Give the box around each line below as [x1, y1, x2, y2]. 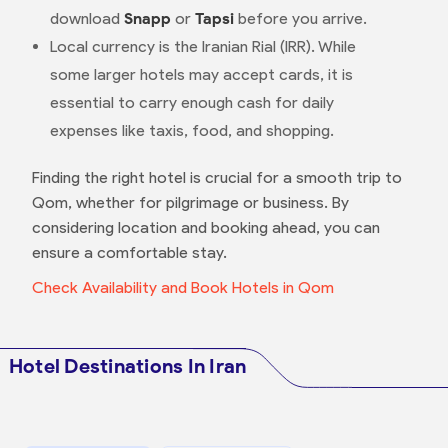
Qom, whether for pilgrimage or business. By [31, 193, 349, 212]
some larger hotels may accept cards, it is [49, 65, 353, 84]
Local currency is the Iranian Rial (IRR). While [49, 37, 356, 56]
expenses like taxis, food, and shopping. [49, 121, 334, 140]
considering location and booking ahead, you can [31, 218, 380, 237]
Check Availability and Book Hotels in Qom [31, 278, 334, 297]
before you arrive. [233, 9, 367, 28]
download [49, 9, 124, 28]
